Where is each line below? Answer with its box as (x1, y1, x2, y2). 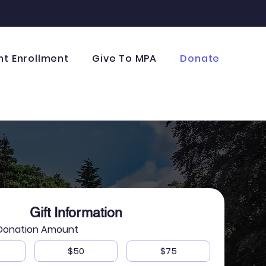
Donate (180, 52, 220, 65)
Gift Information (29, 205, 122, 220)
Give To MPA (92, 52, 157, 65)
